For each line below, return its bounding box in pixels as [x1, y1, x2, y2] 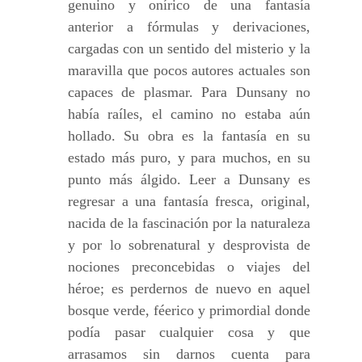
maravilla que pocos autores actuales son [68, 62, 310, 78]
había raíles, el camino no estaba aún [68, 106, 310, 122]
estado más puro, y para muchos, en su [68, 149, 310, 166]
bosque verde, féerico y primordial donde [68, 302, 310, 318]
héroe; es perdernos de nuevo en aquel [68, 280, 310, 297]
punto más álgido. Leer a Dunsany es [68, 171, 310, 187]
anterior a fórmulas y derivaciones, [68, 19, 310, 35]
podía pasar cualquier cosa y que [68, 324, 310, 340]
